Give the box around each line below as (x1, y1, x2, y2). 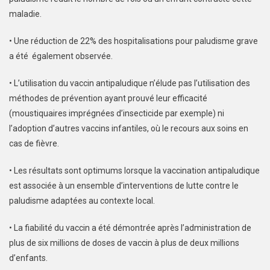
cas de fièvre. (9, 139, 59, 149)
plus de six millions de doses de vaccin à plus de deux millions (9, 238, 239, 248)
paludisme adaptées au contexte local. (9, 196, 155, 206)
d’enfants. (9, 253, 48, 263)
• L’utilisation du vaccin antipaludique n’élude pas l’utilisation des (9, 78, 250, 89)
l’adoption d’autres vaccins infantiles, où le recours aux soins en (9, 124, 248, 134)
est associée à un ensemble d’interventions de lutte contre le (9, 181, 239, 191)
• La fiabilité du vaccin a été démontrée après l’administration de (9, 223, 251, 233)
